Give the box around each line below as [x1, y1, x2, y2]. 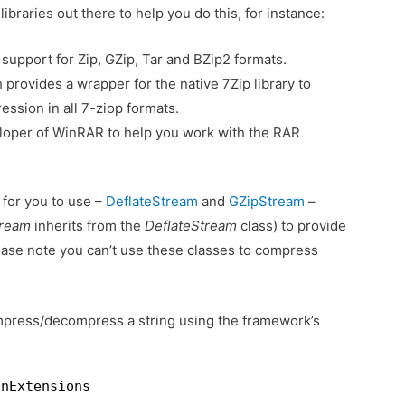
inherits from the [31, 217, 146, 235]
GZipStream [229, 193, 306, 211]
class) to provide [237, 217, 347, 235]
